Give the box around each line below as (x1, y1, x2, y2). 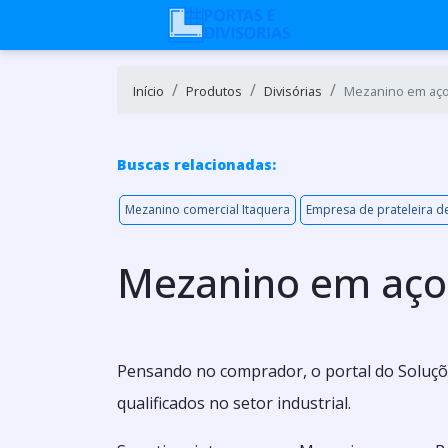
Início (133, 82, 164, 100)
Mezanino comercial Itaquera (125, 201, 290, 218)
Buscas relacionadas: (117, 155, 276, 174)
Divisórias (264, 82, 322, 100)
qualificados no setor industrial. (117, 392, 351, 414)
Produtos (186, 82, 242, 100)
